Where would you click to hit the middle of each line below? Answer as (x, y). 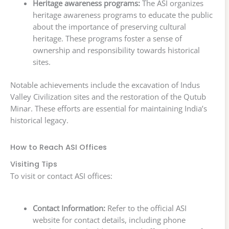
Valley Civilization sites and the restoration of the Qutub (108, 97)
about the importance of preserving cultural (109, 27)
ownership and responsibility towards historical (116, 50)
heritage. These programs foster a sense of (107, 39)
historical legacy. (39, 120)
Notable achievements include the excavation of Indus (105, 85)
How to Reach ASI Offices (59, 147)
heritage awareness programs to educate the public (122, 15)
